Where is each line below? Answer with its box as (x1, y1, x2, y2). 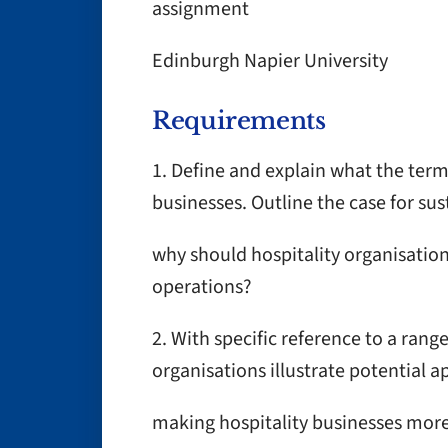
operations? (152, 273, 252, 301)
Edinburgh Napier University (152, 47, 388, 75)
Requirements (152, 106, 326, 135)
